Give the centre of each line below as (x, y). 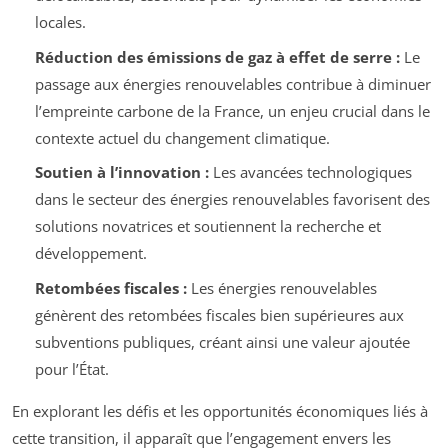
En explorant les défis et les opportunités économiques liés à (220, 410)
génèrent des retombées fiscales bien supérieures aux (219, 314)
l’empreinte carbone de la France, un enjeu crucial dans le (232, 110)
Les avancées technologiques (310, 172)
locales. (60, 22)
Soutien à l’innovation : (121, 172)
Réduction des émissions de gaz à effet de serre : (217, 56)
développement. (90, 253)
